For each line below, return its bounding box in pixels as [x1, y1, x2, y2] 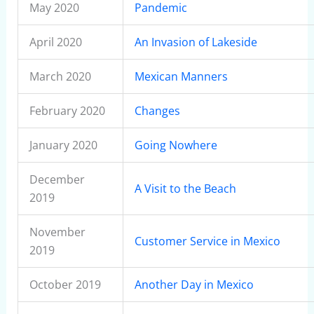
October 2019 [29, 277, 101, 292]
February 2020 [29, 103, 105, 118]
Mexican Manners [134, 69, 228, 84]
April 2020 [29, 34, 82, 50]
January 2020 [29, 137, 97, 153]
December [29, 172, 85, 187]
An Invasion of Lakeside [134, 34, 257, 50]
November [29, 224, 86, 240]
